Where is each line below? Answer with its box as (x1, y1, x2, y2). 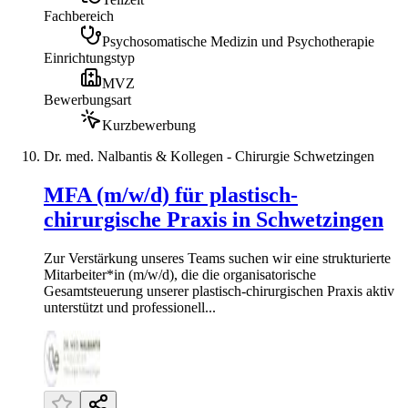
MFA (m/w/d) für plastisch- (44, 183, 298, 208)
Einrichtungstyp (44, 50, 135, 66)
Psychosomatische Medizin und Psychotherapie (102, 34, 374, 50)
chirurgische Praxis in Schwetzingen (44, 208, 383, 232)
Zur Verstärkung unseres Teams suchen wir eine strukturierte (44, 250, 391, 266)
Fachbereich (44, 8, 114, 25)
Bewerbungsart (44, 92, 131, 108)
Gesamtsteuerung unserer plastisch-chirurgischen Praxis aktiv (44, 283, 394, 299)
